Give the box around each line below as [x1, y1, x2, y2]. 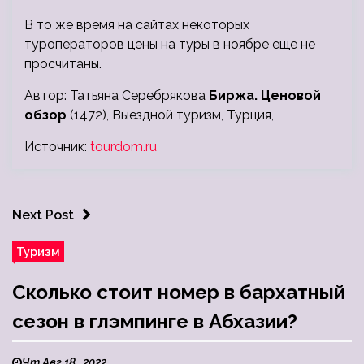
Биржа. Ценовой [209, 88, 321, 104]
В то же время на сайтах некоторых [24, 17, 249, 33]
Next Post [12, 207, 74, 223]
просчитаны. [24, 56, 102, 72]
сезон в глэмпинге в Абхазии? [12, 310, 297, 334]
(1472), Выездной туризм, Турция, [67, 107, 274, 123]
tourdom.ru [90, 139, 157, 155]
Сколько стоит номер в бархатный [12, 280, 345, 305]
